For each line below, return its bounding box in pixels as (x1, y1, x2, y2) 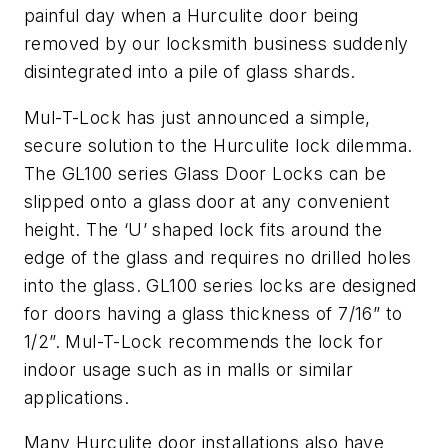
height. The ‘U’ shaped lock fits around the (24, 218, 383, 240)
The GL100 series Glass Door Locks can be (24, 162, 386, 184)
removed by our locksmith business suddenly (24, 33, 409, 55)
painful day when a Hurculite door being (24, 5, 359, 27)
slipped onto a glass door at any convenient (24, 190, 391, 212)
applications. (24, 386, 130, 408)
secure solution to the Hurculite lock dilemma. (24, 134, 413, 156)
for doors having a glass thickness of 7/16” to (24, 302, 403, 324)
